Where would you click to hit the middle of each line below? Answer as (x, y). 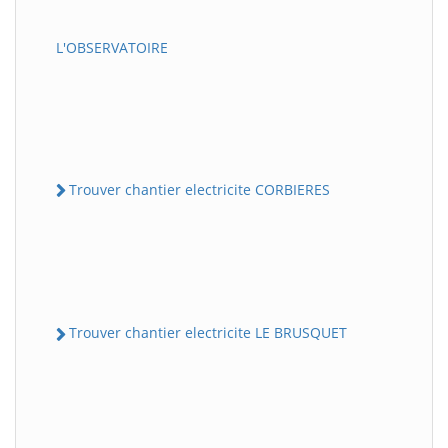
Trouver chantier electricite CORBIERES (199, 190)
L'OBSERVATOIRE (112, 48)
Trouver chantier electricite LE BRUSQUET (208, 333)
